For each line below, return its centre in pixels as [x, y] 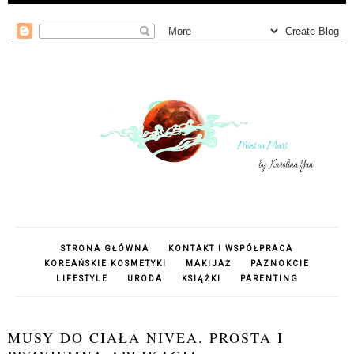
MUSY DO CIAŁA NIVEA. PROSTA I [146, 338]
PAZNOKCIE [280, 264]
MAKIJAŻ [209, 264]
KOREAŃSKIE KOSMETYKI [105, 264]
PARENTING [269, 279]
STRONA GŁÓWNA [105, 249]
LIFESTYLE [82, 279]
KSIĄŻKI [201, 279]
